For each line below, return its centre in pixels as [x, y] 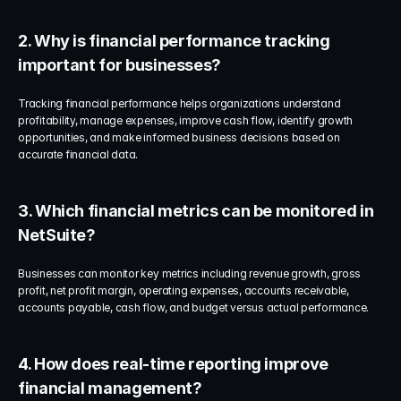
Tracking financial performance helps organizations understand [179, 103]
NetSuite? [57, 235]
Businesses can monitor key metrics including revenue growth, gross [190, 273]
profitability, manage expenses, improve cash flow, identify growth [186, 120]
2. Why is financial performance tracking [174, 41]
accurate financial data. [78, 154]
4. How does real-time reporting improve [173, 364]
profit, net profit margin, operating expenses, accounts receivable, [183, 290]
